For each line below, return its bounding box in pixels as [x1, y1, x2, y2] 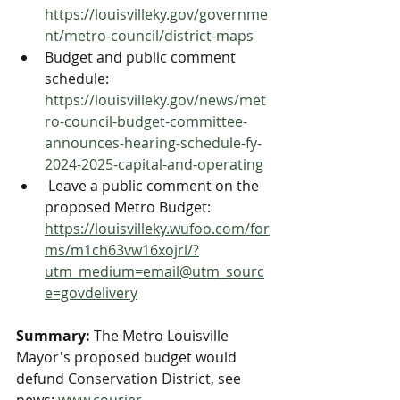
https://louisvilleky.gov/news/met [45, 90, 266, 110]
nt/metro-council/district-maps [45, 26, 254, 46]
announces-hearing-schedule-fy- [45, 133, 262, 153]
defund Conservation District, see [16, 369, 245, 388]
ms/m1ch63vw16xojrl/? [45, 240, 199, 260]
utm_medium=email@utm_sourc [45, 262, 264, 281]
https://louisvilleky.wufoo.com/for [45, 219, 270, 238]
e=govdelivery [45, 283, 137, 303]
